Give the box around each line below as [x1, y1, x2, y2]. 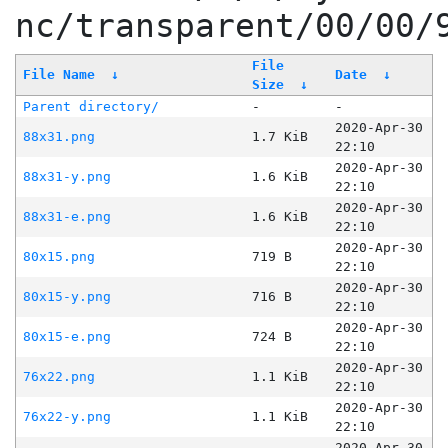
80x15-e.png [22, 329, 111, 345]
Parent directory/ [22, 99, 159, 115]
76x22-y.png [22, 409, 111, 425]
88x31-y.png [22, 169, 111, 185]
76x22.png [22, 369, 95, 385]
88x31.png [22, 129, 95, 145]
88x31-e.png [22, 209, 111, 225]
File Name [22, 67, 95, 83]
